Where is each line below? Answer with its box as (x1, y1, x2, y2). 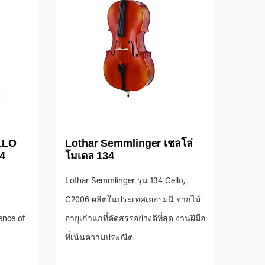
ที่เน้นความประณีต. (65, 234, 135, 243)
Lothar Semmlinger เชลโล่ (65, 137, 193, 149)
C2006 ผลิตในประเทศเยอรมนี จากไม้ (65, 196, 201, 205)
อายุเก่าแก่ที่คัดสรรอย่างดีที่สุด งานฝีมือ (65, 215, 205, 224)
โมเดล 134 (65, 149, 115, 161)
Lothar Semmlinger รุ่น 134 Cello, (65, 177, 185, 186)
